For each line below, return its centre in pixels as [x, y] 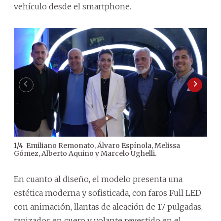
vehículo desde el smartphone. [73, 6]
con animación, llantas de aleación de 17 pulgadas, [108, 207]
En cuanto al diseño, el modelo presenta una [98, 179]
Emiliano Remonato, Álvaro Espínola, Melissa [103, 146]
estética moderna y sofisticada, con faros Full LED [108, 193]
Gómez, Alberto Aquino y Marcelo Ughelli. [85, 154]
